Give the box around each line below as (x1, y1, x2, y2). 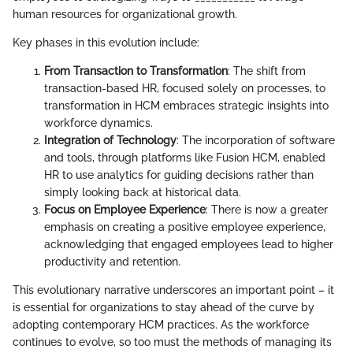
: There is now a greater (206, 203, 328, 217)
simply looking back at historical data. (44, 186, 241, 199)
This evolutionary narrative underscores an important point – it (13, 284, 334, 297)
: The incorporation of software (176, 134, 335, 147)
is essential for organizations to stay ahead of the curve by (13, 301, 314, 314)
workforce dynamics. (44, 117, 153, 130)
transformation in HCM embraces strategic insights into (44, 99, 329, 113)
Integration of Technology (44, 134, 176, 147)
